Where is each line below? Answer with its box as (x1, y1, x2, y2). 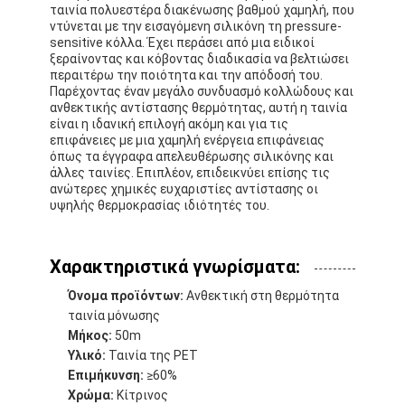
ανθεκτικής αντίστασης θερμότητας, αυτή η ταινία (50, 99, 348, 115)
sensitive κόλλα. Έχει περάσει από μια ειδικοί (50, 34, 316, 50)
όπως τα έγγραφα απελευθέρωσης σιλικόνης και (50, 148, 334, 164)
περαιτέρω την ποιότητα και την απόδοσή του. (50, 67, 324, 82)
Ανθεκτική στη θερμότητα (184, 287, 340, 303)
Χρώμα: (68, 387, 115, 402)
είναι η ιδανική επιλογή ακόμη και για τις (50, 116, 289, 131)
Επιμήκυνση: (68, 367, 145, 382)
